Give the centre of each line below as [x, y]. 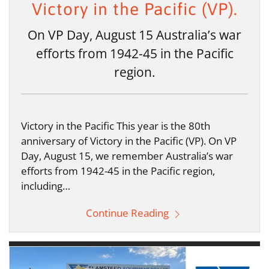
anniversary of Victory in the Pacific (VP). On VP [129, 141]
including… [46, 186]
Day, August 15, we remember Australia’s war [127, 156]
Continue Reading [128, 213]
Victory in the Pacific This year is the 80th [116, 126]
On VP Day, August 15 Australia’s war [134, 35]
